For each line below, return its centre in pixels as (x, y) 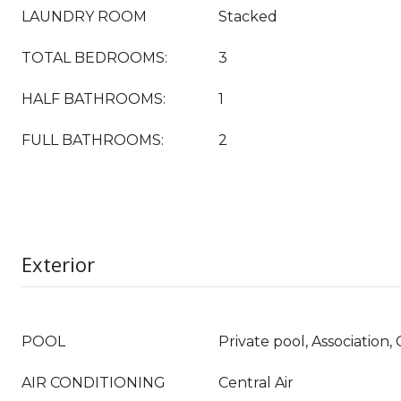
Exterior (58, 264)
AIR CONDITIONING (94, 383)
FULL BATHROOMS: (93, 140)
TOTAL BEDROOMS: (94, 58)
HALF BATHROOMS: (94, 99)
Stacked (248, 17)
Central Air (256, 383)
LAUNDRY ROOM (84, 17)
